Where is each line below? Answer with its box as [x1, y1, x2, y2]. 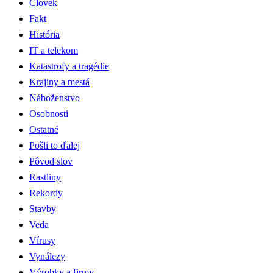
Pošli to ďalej [29, 140, 80, 151]
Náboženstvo [29, 92, 80, 103]
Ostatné [29, 124, 58, 135]
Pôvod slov [29, 155, 73, 166]
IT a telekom [29, 44, 78, 55]
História [29, 29, 60, 40]
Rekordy [29, 187, 63, 198]
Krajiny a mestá [29, 76, 90, 87]
